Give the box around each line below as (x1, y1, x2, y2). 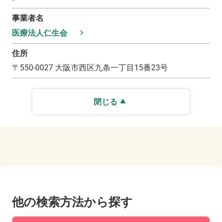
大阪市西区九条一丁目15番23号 (55, 63, 168, 73)
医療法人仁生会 (12, 28, 67, 38)
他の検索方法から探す (12, 195, 133, 210)
